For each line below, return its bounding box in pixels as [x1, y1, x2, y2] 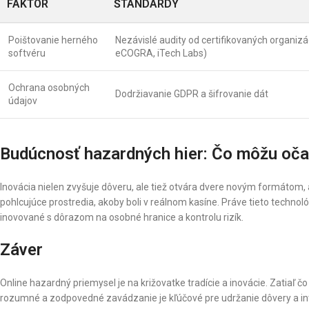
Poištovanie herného [8, 34, 98, 46]
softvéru [8, 47, 46, 59]
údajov [8, 94, 37, 106]
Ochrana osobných [8, 81, 90, 93]
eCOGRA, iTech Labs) [115, 47, 207, 59]
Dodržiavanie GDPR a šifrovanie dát [115, 88, 268, 99]
